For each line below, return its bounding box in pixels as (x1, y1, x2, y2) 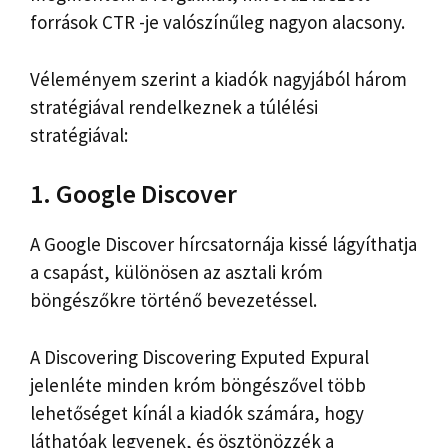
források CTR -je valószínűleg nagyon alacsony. (30, 10, 405, 35)
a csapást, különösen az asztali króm (30, 260, 323, 285)
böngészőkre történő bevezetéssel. (30, 288, 317, 313)
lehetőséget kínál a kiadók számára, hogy (30, 400, 364, 425)
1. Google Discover (30, 177, 237, 211)
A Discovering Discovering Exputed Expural (30, 344, 369, 369)
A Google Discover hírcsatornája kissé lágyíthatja (30, 232, 417, 257)
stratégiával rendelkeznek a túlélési (30, 94, 318, 119)
